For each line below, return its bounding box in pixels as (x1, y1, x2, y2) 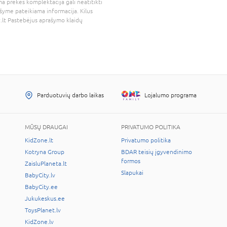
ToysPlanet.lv (25, 206, 61, 214)
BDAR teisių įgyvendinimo (121, 148, 192, 156)
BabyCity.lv (25, 171, 55, 179)
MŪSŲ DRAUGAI (25, 123, 68, 131)
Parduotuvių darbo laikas (37, 91, 104, 99)
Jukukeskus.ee (25, 195, 65, 202)
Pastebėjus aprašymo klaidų (6, 16, 83, 24)
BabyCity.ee (25, 183, 58, 191)
